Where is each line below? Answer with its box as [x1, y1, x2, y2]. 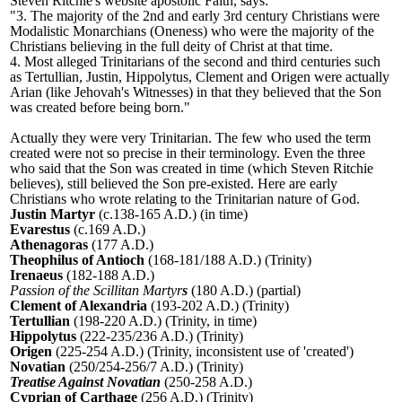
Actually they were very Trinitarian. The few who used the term [10, 130, 371, 146]
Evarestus [10, 222, 70, 238]
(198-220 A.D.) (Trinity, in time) [70, 313, 257, 329]
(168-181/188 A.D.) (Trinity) [144, 252, 311, 268]
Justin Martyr [10, 206, 95, 223]
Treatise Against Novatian [10, 374, 161, 390]
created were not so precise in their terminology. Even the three [10, 145, 365, 162]
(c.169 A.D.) [70, 222, 145, 238]
